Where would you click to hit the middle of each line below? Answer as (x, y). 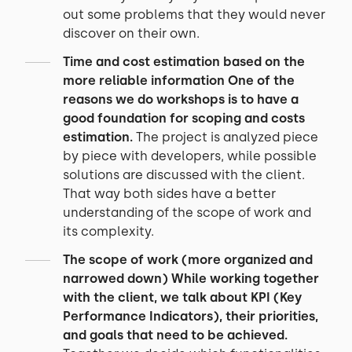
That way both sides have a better (169, 194)
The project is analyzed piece (225, 137)
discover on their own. (131, 33)
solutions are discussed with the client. (184, 175)
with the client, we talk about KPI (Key (182, 297)
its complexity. (108, 231)
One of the (261, 81)
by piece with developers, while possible (190, 156)
